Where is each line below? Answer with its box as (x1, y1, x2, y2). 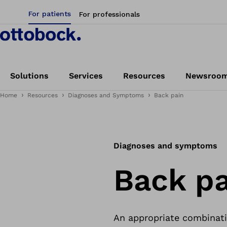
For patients (28, 10, 71, 18)
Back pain (154, 92, 183, 99)
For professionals (79, 10, 140, 18)
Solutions (10, 71, 49, 81)
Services (69, 71, 103, 81)
